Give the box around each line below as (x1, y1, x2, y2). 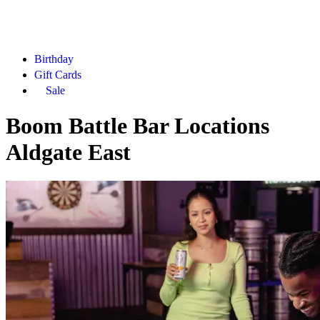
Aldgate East (6, 139, 131, 165)
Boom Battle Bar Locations (6, 112, 269, 139)
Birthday (34, 53, 74, 66)
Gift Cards (34, 69, 81, 81)
